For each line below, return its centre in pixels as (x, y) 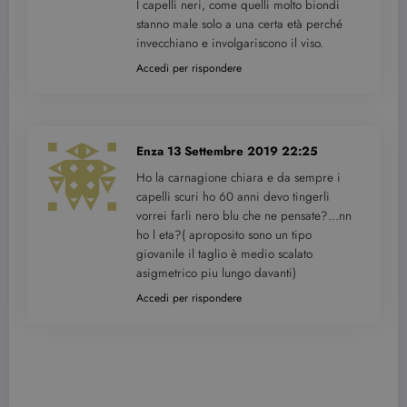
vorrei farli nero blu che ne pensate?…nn (244, 216)
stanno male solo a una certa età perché (239, 25)
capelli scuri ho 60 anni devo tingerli (233, 197)
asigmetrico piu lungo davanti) (216, 273)
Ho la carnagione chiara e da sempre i (238, 178)
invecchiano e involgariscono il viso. (230, 44)
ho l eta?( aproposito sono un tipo (224, 235)
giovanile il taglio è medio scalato (224, 254)
